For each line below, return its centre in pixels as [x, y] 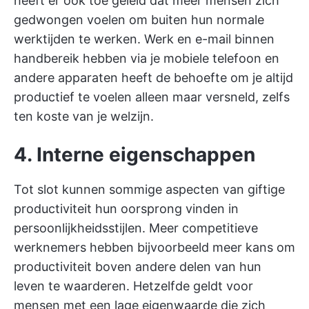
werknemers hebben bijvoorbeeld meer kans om [154, 247]
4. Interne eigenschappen [134, 154]
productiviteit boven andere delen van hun [138, 266]
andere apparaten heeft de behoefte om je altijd [153, 77]
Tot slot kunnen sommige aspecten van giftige [149, 189]
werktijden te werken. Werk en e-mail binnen [144, 39]
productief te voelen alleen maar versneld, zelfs [152, 97]
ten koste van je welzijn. [84, 116]
